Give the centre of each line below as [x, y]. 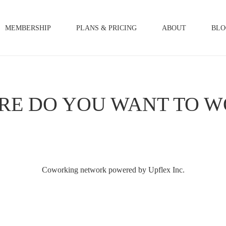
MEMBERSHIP [28, 28]
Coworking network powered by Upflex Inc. [113, 170]
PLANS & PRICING [106, 28]
